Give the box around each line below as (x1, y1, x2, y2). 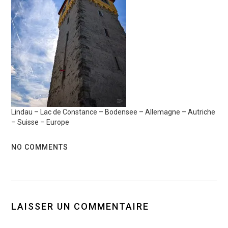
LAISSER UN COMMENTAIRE (11, 201, 150, 212)
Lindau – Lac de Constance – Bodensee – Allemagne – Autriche (11, 108, 216, 116)
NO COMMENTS (11, 143, 69, 151)
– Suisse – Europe (11, 118, 70, 126)
